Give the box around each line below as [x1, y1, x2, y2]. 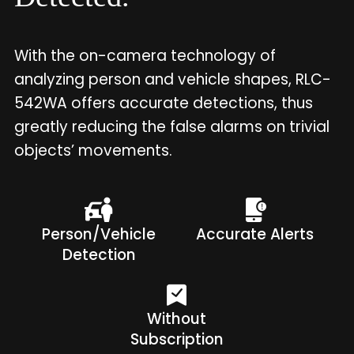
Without [147, 308, 207, 330]
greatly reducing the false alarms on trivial [13, 116, 330, 138]
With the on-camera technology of [13, 45, 276, 67]
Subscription [130, 329, 224, 350]
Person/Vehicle [42, 224, 156, 246]
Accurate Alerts [196, 224, 314, 246]
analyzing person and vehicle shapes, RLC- [13, 69, 331, 91]
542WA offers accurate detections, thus [13, 92, 313, 115]
